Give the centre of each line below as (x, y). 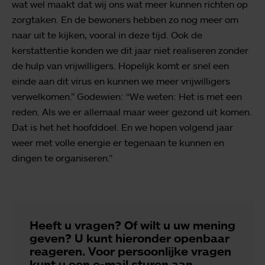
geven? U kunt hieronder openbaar (130, 238)
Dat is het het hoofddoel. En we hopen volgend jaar (122, 127)
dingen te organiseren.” (62, 158)
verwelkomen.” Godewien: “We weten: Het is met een (127, 96)
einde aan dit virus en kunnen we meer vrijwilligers (121, 81)
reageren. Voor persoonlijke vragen (130, 251)
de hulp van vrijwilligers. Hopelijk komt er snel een (120, 65)
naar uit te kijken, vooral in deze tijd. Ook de (107, 35)
